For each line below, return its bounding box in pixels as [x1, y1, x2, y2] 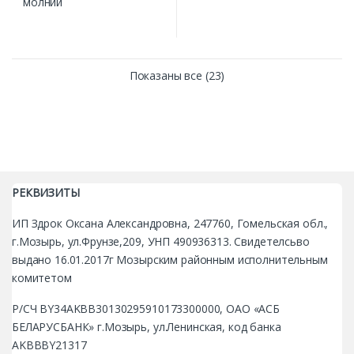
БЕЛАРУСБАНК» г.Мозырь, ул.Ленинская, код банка [12, 318, 281, 334]
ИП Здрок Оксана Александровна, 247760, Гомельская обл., [12, 215, 329, 231]
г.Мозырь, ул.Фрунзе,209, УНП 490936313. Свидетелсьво [12, 233, 310, 249]
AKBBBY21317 [12, 337, 87, 352]
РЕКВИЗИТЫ [12, 184, 80, 200]
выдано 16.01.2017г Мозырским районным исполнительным [12, 251, 328, 267]
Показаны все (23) [129, 67, 225, 83]
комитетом [12, 269, 72, 285]
